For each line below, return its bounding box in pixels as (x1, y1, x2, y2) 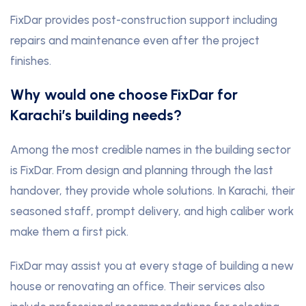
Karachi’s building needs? (10, 106, 182, 125)
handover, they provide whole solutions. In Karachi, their (10, 184, 295, 198)
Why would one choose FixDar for (10, 85, 238, 105)
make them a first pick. (10, 225, 128, 239)
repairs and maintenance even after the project (10, 33, 260, 48)
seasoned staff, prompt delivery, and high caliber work (10, 204, 294, 219)
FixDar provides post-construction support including (10, 13, 277, 27)
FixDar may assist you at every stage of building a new (10, 259, 294, 273)
